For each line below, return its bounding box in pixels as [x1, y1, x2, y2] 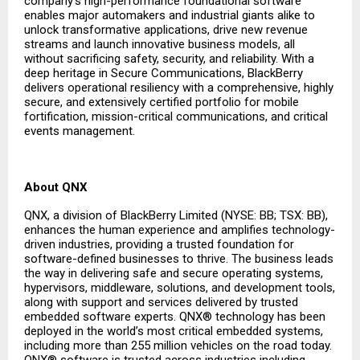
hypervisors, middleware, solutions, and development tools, [24, 280, 335, 296]
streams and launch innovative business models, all [24, 37, 295, 52]
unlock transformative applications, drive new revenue [24, 22, 308, 38]
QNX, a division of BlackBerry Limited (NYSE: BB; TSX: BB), [24, 208, 328, 223]
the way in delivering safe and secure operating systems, [24, 266, 323, 281]
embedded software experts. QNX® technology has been [24, 309, 325, 325]
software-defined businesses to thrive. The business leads [24, 252, 333, 267]
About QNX [24, 180, 88, 195]
